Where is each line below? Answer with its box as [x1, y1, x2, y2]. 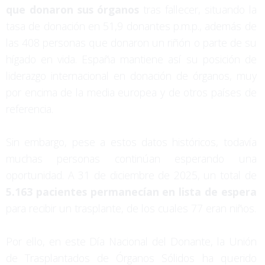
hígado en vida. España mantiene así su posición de [6, 51, 257, 66]
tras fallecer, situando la [139, 2, 257, 17]
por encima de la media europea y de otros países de [6, 85, 257, 99]
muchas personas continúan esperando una [6, 151, 257, 166]
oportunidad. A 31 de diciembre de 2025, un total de [6, 167, 257, 182]
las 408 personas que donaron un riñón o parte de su [6, 35, 257, 50]
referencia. [6, 101, 53, 116]
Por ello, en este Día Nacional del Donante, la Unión [6, 234, 257, 248]
